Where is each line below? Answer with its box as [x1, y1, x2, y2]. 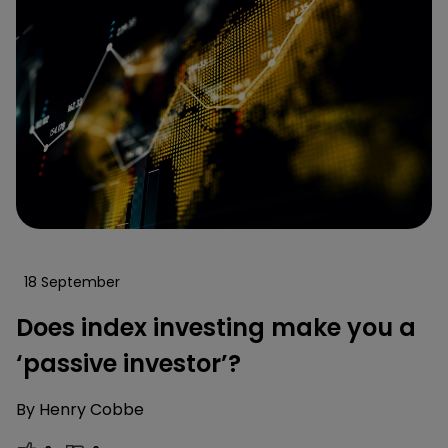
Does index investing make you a [16, 310, 416, 344]
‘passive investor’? [16, 346, 241, 380]
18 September [24, 271, 120, 292]
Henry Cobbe [39, 397, 144, 421]
